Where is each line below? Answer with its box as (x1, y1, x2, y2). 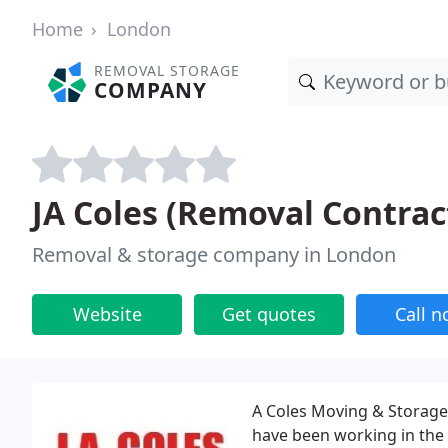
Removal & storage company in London (32, 241, 396, 268)
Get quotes (222, 302, 316, 326)
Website (72, 302, 142, 326)
